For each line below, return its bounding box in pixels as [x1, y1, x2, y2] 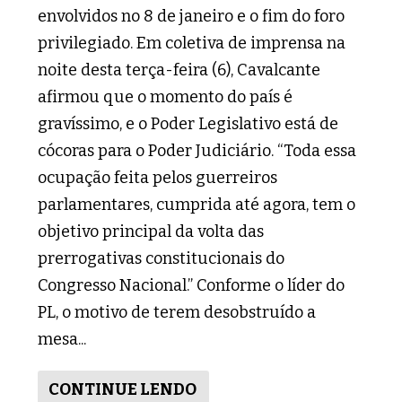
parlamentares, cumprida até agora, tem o [38, 194, 356, 214]
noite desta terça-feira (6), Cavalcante [38, 59, 321, 80]
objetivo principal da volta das [38, 221, 265, 241]
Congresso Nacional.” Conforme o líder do [38, 275, 345, 295]
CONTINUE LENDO [48, 379, 197, 399]
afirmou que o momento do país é [38, 86, 293, 107]
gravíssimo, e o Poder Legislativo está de [38, 113, 339, 134]
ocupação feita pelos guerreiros [38, 167, 278, 188]
